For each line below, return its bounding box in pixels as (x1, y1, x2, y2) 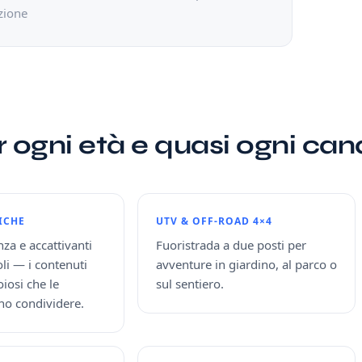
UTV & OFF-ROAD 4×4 (156, 214, 272, 228)
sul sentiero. (156, 276, 224, 292)
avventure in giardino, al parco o (156, 256, 337, 272)
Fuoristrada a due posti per (156, 237, 306, 253)
